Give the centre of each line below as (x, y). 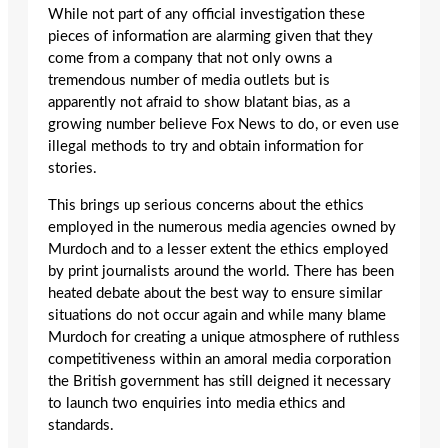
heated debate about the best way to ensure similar (215, 294)
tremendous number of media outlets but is (189, 81)
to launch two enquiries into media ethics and (196, 404)
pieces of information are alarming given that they (210, 37)
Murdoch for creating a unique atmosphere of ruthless (224, 338)
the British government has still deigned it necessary (219, 382)
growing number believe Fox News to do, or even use (223, 125)
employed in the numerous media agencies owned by (222, 228)
